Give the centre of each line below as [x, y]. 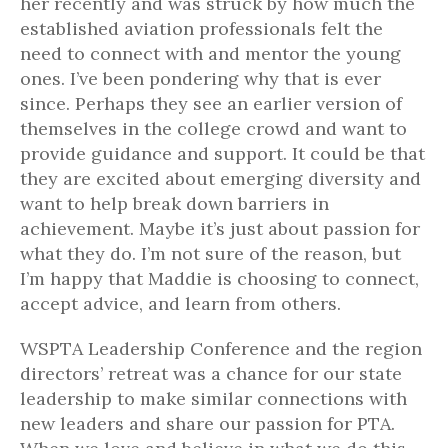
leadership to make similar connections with [213, 398]
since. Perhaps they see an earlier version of [211, 103]
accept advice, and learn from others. [180, 303]
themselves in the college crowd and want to [213, 128]
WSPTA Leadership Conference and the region [221, 348]
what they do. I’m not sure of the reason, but [210, 253]
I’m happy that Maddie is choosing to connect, [219, 278]
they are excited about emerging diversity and [220, 178]
